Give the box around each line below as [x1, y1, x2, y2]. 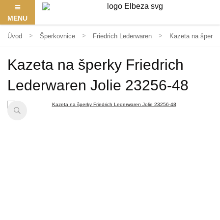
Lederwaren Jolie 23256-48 [7, 77, 189, 93]
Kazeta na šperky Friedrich [7, 56, 184, 73]
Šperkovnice [40, 32, 75, 40]
